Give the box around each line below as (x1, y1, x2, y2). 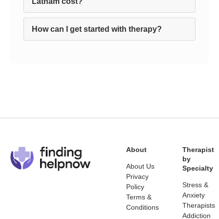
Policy (126, 183, 144, 191)
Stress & (182, 181, 208, 189)
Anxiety (182, 191, 205, 199)
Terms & (126, 193, 152, 201)
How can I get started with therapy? (32, 25, 162, 33)
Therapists (182, 201, 215, 209)
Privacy (126, 173, 149, 180)
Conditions (126, 203, 159, 211)
